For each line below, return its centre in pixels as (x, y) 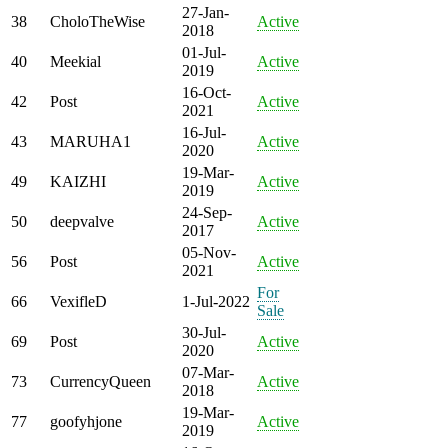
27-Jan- (205, 12)
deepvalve (82, 221)
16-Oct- (206, 92)
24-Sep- (207, 212)
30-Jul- (204, 332)
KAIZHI (78, 181)
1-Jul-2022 (216, 301)
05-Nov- (209, 252)
